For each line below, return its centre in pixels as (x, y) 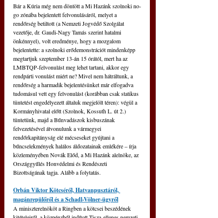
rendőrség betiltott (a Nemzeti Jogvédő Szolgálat (69, 23)
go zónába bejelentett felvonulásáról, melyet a (66, 14)
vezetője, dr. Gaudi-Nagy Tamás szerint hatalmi (68, 32)
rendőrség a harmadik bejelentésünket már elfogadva (74, 84)
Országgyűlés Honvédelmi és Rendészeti (61, 163)
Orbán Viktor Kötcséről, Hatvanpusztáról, (67, 190)
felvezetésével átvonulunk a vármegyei (58, 128)
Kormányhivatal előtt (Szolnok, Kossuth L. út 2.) (70, 111)
